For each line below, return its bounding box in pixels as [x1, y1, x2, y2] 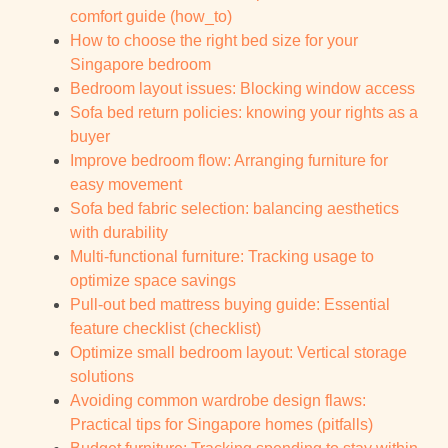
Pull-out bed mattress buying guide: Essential [70, 296, 390, 314]
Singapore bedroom [70, 56, 211, 74]
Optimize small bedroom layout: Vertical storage [70, 344, 407, 362]
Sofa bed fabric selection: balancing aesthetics [70, 200, 399, 218]
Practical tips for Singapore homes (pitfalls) [70, 416, 373, 434]
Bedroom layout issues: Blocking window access [70, 80, 415, 98]
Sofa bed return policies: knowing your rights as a [70, 104, 418, 122]
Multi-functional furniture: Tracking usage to [70, 248, 374, 266]
